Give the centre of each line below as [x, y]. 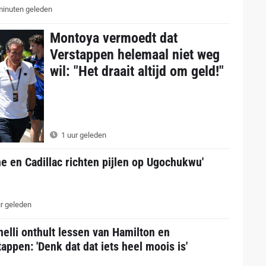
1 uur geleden [83, 135]
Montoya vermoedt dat [113, 38]
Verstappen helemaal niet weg [134, 54]
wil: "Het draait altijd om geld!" [137, 71]
